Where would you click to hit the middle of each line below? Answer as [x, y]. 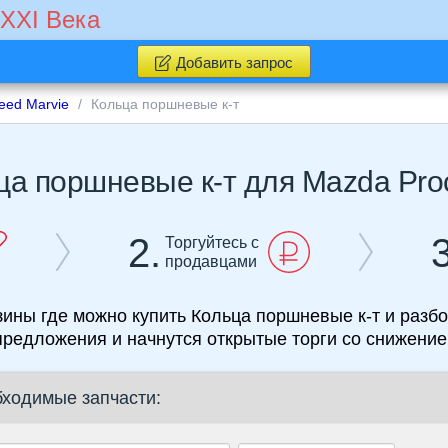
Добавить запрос [234, 62]
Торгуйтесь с [212, 243]
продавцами [211, 262]
